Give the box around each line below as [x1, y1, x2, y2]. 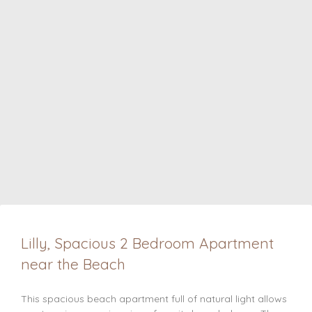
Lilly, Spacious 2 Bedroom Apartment [21, 234, 274, 252]
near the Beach [21, 255, 125, 273]
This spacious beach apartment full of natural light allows [21, 292, 287, 305]
